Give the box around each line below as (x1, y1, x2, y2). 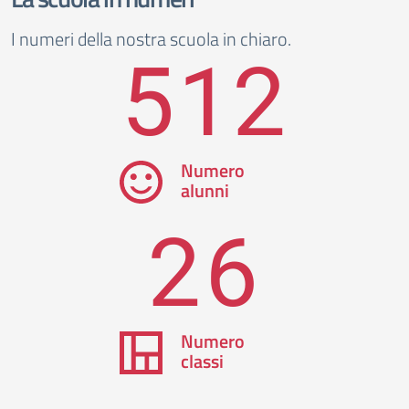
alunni (180, 176, 229, 204)
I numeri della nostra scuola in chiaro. (11, 25, 291, 53)
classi (180, 347, 224, 375)
